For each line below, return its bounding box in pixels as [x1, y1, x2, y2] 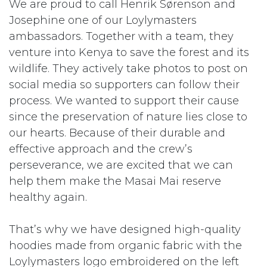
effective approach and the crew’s [9, 142, 193, 156]
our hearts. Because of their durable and [9, 126, 225, 139]
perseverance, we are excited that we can [9, 158, 233, 172]
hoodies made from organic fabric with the [9, 238, 242, 252]
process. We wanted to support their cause [9, 94, 239, 107]
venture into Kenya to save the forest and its [9, 45, 249, 59]
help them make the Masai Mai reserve [9, 174, 221, 188]
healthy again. [9, 190, 87, 204]
